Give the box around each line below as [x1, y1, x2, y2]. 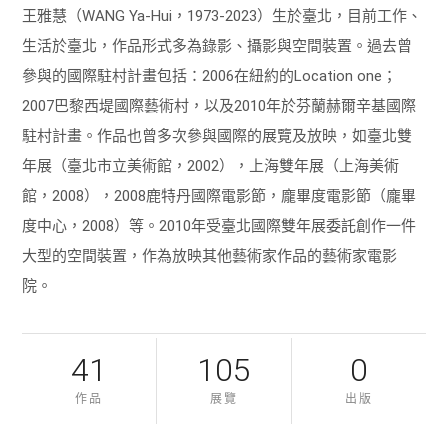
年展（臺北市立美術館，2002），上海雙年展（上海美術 [22, 156, 400, 175]
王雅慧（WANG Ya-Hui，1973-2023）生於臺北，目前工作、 [22, 6, 423, 25]
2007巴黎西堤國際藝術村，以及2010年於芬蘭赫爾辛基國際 [22, 96, 417, 115]
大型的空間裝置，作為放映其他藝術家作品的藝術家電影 [22, 246, 398, 265]
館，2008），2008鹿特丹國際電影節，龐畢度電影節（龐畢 [22, 186, 417, 205]
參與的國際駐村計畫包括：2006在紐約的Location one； [22, 66, 398, 85]
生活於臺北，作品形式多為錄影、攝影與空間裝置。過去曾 [22, 36, 413, 55]
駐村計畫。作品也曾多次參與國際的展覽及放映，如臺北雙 [22, 126, 413, 145]
